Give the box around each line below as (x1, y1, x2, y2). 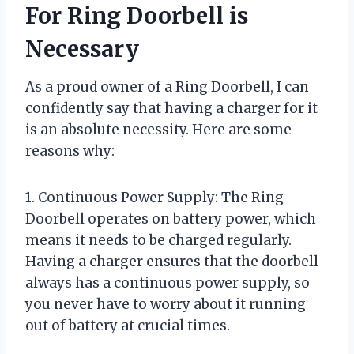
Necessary (25, 34, 139, 63)
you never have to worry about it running (25, 295, 306, 313)
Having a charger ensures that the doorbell (25, 252, 318, 270)
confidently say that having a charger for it (25, 99, 318, 117)
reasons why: (25, 141, 115, 160)
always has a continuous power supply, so (25, 273, 310, 292)
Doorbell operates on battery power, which (25, 209, 316, 228)
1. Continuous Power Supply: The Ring (25, 188, 284, 206)
